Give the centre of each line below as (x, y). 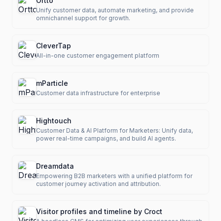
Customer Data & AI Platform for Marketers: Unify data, (114, 130)
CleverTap (54, 46)
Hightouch (54, 121)
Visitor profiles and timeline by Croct (99, 211)
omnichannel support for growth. (83, 18)
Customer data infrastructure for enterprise (98, 93)
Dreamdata (55, 166)
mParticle (52, 83)
